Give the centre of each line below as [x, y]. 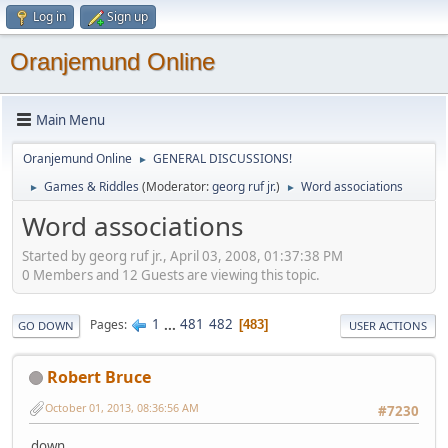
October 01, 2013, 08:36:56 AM [122, 408]
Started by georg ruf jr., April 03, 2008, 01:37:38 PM [182, 255]
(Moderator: [177, 186]
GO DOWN [46, 325]
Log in [49, 16]
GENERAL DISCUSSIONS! [222, 158]
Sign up [127, 16]
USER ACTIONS [388, 325]
